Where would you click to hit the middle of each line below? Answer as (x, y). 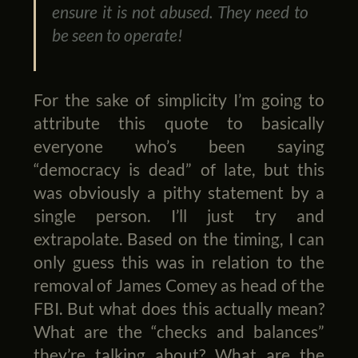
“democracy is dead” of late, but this (179, 169)
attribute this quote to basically (179, 123)
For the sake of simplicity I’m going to (179, 100)
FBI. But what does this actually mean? (179, 308)
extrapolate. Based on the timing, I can (179, 239)
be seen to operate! (118, 35)
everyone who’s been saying (179, 146)
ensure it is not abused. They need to (180, 12)
